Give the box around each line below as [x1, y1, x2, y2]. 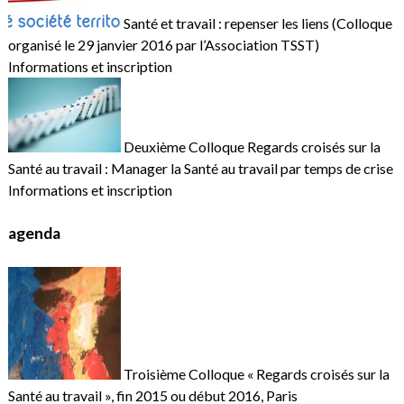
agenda [7, 224, 60, 243]
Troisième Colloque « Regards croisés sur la [120, 364, 390, 382]
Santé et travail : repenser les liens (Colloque [120, 14, 392, 32]
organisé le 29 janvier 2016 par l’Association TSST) [7, 35, 319, 53]
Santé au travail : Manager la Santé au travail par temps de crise [7, 159, 393, 177]
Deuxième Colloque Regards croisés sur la [120, 137, 381, 155]
